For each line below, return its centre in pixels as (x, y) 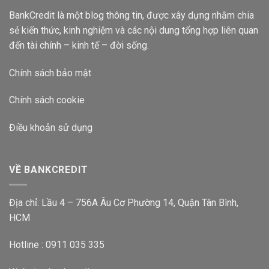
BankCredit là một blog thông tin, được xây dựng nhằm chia (131, 15)
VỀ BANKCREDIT (49, 169)
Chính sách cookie (47, 100)
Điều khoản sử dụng (51, 128)
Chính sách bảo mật (50, 73)
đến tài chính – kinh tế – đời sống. (79, 45)
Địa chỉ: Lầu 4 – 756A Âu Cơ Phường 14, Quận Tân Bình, (124, 202)
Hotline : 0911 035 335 (57, 245)
